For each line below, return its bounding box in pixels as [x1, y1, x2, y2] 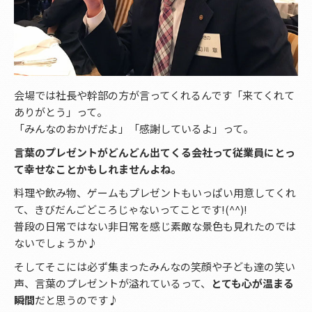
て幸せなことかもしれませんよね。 [14, 162, 181, 177]
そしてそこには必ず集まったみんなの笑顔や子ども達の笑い [14, 259, 295, 274]
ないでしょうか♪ [14, 235, 97, 251]
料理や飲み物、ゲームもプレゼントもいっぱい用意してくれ [14, 185, 296, 201]
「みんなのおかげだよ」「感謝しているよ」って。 [14, 121, 253, 136]
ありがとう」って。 [14, 104, 107, 120]
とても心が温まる [211, 276, 294, 291]
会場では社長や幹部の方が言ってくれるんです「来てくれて [14, 88, 295, 103]
